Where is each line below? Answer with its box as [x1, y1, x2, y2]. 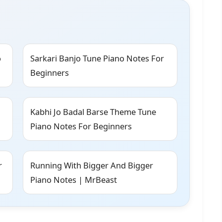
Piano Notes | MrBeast [30, 174, 117, 186]
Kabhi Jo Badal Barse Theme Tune [30, 106, 156, 118]
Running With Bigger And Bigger [30, 160, 153, 171]
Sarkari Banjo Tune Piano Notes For [30, 53, 164, 64]
